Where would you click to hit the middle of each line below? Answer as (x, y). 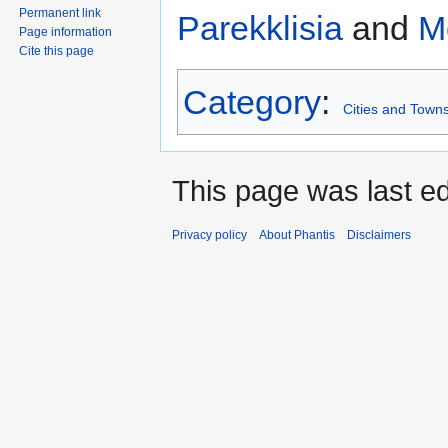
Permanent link (60, 13)
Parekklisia (260, 28)
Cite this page (57, 51)
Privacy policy (209, 235)
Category (252, 102)
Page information (66, 32)
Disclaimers (379, 235)
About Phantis (297, 235)
